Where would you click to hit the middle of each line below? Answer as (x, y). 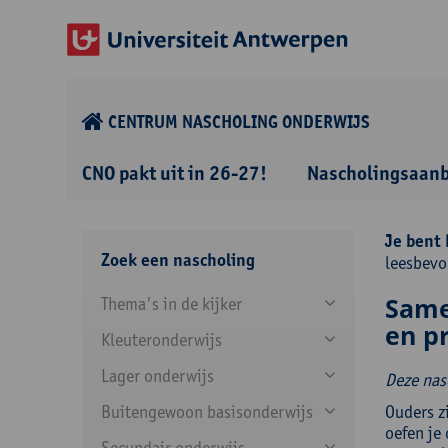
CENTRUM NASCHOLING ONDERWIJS (239, 122)
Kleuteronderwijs (161, 339)
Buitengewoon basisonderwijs (207, 411)
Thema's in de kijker (171, 303)
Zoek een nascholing (178, 260)
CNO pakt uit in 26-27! (174, 173)
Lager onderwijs (157, 375)
